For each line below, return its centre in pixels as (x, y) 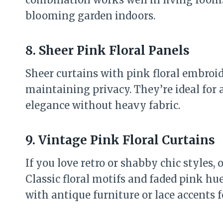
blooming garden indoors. (90, 16)
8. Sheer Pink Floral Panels (108, 51)
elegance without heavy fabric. (103, 105)
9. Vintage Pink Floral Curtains (120, 140)
